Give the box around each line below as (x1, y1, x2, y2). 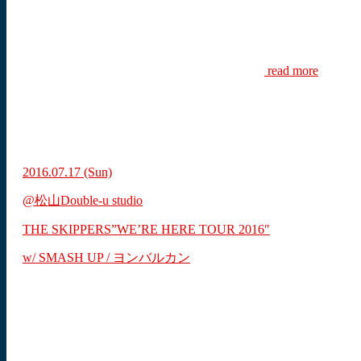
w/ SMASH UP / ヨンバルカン (23, 251, 190, 265)
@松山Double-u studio (23, 193, 143, 208)
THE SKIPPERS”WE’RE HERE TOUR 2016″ (23, 222, 270, 237)
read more (264, 64, 318, 78)
